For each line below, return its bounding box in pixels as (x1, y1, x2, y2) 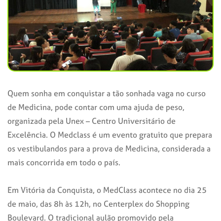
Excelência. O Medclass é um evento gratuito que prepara (7, 129, 212, 140)
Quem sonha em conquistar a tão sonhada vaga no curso (7, 87, 206, 99)
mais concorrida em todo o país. (7, 156, 120, 168)
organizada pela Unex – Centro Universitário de (7, 115, 176, 126)
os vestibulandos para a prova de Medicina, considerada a (7, 143, 211, 154)
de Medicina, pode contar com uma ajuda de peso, (7, 101, 184, 112)
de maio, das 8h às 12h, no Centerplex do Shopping (7, 198, 189, 209)
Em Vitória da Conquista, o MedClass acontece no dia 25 (7, 184, 207, 195)
